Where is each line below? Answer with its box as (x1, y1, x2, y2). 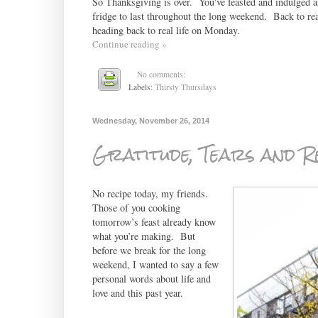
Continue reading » (92, 37, 167, 50)
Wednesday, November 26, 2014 (92, 116, 209, 125)
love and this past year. (92, 286, 183, 300)
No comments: (136, 68, 187, 79)
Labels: (128, 81, 155, 92)
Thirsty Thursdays (155, 81, 217, 92)
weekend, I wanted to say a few (92, 258, 219, 272)
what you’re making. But (92, 229, 195, 243)
